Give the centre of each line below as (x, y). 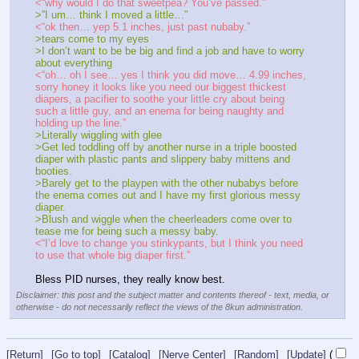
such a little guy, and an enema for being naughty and (159, 111)
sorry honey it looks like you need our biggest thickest (161, 87)
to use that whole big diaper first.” (113, 256)
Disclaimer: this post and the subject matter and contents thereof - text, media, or (173, 295)
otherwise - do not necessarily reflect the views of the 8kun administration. (159, 307)
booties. (54, 171)
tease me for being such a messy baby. (127, 232)
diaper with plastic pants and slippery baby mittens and (163, 159)
